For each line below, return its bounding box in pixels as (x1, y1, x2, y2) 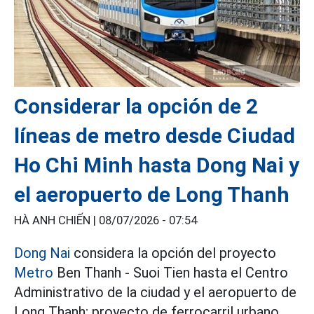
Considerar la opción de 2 (14, 94, 258, 119)
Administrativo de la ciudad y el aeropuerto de (14, 284, 296, 301)
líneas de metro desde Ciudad (14, 123, 295, 149)
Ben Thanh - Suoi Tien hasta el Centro (53, 264, 288, 282)
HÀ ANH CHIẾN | (14, 214, 99, 228)
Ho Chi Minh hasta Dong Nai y (14, 153, 299, 178)
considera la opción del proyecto (70, 245, 276, 262)
